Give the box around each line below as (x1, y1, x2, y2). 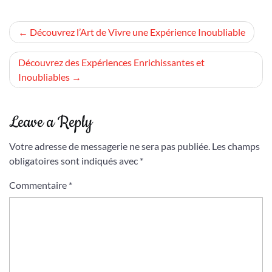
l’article (8, 67, 49, 89)
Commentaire (9, 179, 69, 191)
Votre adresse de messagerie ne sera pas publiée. (9, 140, 210, 152)
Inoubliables (18, 71, 70, 83)
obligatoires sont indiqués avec (9, 155, 140, 166)
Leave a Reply (9, 112, 92, 133)
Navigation (8, 21, 72, 42)
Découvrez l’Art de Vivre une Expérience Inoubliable (30, 26, 245, 38)
